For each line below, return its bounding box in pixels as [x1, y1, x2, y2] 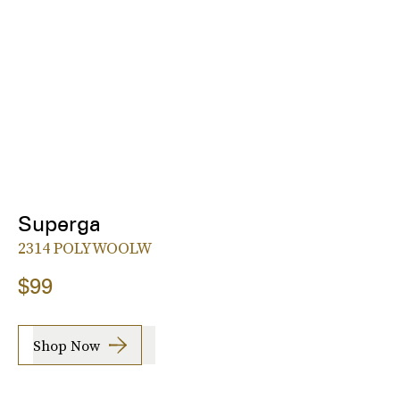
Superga [18, 211, 101, 237]
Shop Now [33, 335, 100, 355]
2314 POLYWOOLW [18, 237, 152, 260]
